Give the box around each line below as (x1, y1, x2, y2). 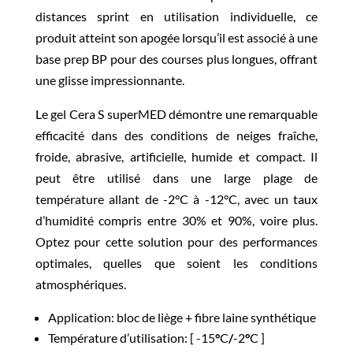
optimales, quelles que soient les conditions (35, 255, 318, 270)
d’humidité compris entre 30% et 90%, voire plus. (35, 212, 318, 228)
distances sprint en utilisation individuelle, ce (35, 8, 318, 24)
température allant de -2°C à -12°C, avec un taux (35, 191, 318, 206)
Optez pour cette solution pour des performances (35, 233, 318, 249)
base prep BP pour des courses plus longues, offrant (35, 50, 318, 66)
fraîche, (278, 127, 318, 143)
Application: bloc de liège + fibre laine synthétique (47, 309, 316, 325)
